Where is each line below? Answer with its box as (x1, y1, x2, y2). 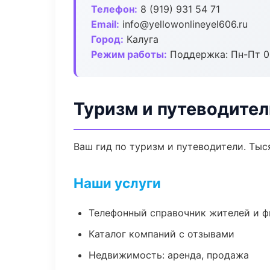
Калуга (124, 33, 159, 45)
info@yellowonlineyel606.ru (119, 18, 248, 30)
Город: (91, 33, 124, 45)
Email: (91, 18, 119, 30)
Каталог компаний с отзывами (89, 228, 234, 240)
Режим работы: (91, 48, 167, 60)
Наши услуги (74, 175, 161, 191)
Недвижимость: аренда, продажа (89, 249, 249, 261)
